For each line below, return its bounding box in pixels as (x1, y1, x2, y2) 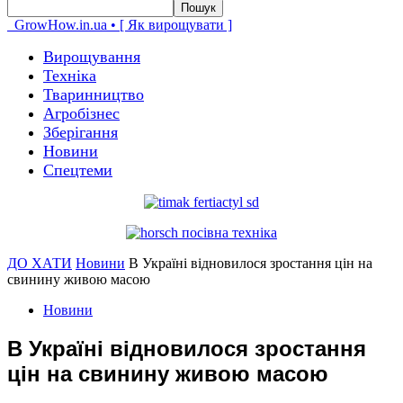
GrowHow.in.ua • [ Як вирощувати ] (14, 17, 232, 32)
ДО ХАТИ (7, 255, 72, 271)
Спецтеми (43, 161, 112, 179)
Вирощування (43, 48, 140, 66)
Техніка (43, 67, 96, 85)
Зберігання (43, 123, 118, 141)
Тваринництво (43, 85, 144, 103)
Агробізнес (43, 104, 120, 122)
